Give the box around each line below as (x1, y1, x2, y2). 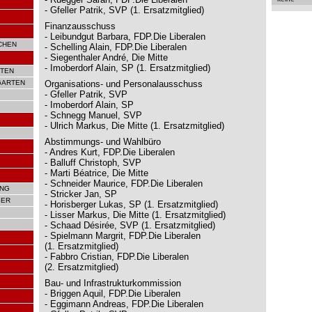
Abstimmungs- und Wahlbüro (45, 136, 161, 147)
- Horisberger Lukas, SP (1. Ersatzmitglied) (45, 199, 218, 210)
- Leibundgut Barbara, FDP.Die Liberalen (45, 31, 205, 42)
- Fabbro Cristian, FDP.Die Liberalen (45, 251, 189, 262)
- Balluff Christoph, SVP (45, 157, 141, 168)
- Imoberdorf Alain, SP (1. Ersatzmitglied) (45, 63, 210, 73)
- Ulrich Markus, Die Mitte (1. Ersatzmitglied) (45, 120, 224, 131)
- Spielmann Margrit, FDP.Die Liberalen (45, 231, 201, 241)
